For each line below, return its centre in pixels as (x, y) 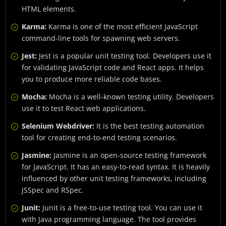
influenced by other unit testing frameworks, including (114, 179)
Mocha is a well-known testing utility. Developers (131, 97)
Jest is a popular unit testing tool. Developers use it (125, 56)
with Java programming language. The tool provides (109, 219)
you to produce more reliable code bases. (92, 79)
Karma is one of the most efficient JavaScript (123, 27)
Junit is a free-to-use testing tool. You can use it (121, 208)
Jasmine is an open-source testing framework (130, 155)
